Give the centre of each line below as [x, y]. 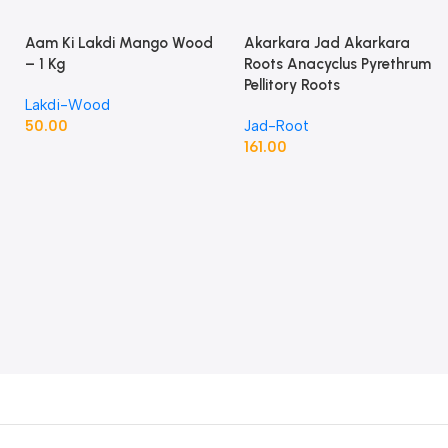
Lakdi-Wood [67, 104]
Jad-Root [276, 125]
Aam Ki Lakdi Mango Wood [119, 42]
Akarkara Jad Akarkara [326, 42]
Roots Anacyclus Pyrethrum [337, 63]
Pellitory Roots [291, 84]
